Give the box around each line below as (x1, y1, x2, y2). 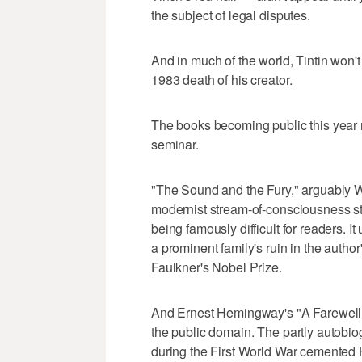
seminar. (151, 134, 199, 154)
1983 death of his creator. (151, 69, 293, 89)
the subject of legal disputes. (151, 5, 310, 24)
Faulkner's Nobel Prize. (151, 257, 282, 276)
